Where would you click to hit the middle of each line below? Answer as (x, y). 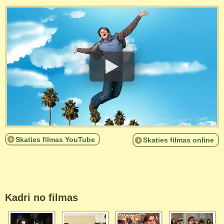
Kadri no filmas (41, 198)
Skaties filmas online (178, 140)
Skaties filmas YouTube (55, 140)
